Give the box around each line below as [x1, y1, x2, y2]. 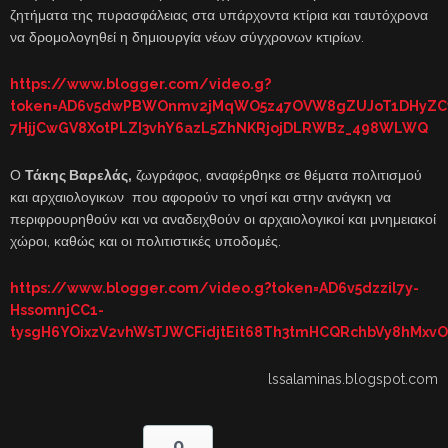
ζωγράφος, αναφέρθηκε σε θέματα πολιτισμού [132, 167, 422, 184]
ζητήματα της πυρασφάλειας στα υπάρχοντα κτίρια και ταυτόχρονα [10, 7, 428, 24]
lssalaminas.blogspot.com [268, 371, 438, 388]
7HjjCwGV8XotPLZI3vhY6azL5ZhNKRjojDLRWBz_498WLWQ [10, 120, 428, 137]
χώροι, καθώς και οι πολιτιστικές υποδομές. [10, 233, 281, 250]
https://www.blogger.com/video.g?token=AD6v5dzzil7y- [10, 280, 419, 297]
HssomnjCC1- [10, 302, 104, 319]
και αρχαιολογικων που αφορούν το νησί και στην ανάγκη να [10, 189, 391, 206]
